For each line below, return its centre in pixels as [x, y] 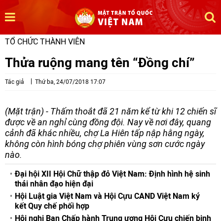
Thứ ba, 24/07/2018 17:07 [70, 82]
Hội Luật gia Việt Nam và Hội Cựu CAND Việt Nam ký [107, 196]
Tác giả [15, 82]
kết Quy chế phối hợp [52, 206]
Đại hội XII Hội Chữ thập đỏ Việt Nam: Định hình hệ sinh [112, 174]
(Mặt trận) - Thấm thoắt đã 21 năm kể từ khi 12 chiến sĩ [110, 111]
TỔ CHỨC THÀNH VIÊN [45, 42]
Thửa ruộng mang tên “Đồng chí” [100, 62]
